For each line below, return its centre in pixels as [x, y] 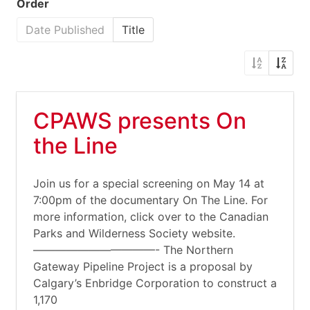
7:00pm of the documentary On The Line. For [151, 200]
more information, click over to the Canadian [151, 217]
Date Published [65, 30]
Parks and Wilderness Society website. [134, 233]
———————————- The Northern [133, 250]
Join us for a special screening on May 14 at [149, 183]
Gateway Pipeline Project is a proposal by [143, 266]
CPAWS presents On [140, 121]
